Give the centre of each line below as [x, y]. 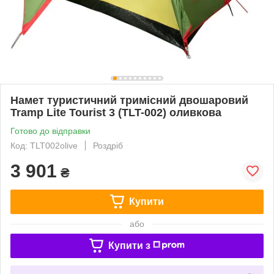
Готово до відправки [50, 131]
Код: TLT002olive [44, 145]
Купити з [129, 245]
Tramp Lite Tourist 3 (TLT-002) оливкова [116, 112]
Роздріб [108, 145]
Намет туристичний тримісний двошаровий [129, 100]
